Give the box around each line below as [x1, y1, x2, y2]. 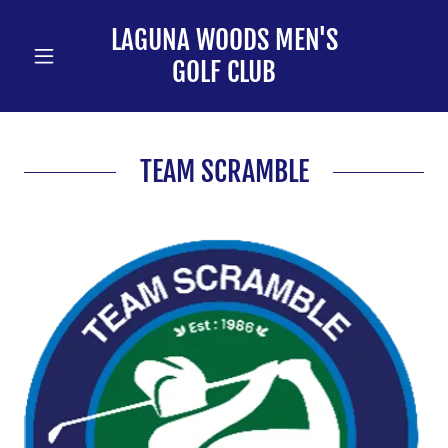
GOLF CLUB [172, 55, 276, 89]
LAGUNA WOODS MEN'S [110, 23, 338, 57]
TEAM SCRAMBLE [139, 154, 309, 189]
